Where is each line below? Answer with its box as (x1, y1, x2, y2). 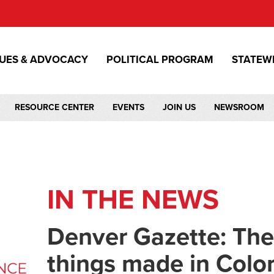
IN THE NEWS (47, 183, 220, 217)
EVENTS (113, 102, 144, 113)
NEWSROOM (214, 102, 264, 113)
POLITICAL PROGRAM (106, 53, 213, 66)
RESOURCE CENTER (15, 102, 94, 113)
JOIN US (163, 102, 196, 113)
